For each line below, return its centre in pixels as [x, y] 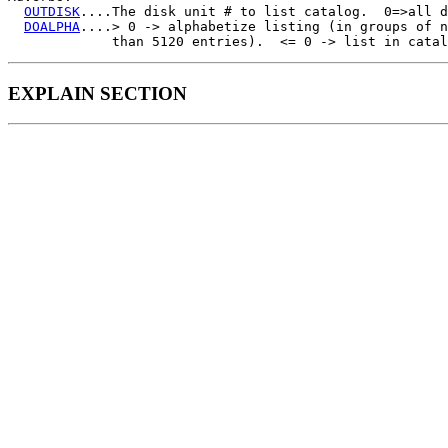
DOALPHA [52, 26]
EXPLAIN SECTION [97, 93]
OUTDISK [52, 11]
